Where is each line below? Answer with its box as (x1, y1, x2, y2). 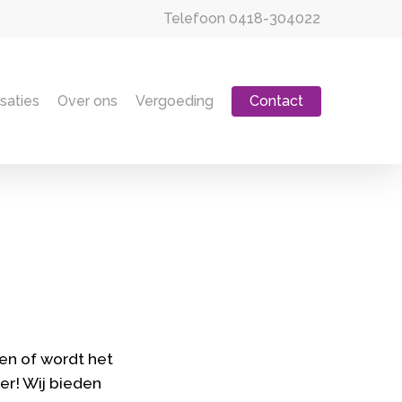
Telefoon (163, 10, 229, 27)
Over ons (57, 92, 118, 109)
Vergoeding (135, 92, 214, 109)
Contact (249, 92, 303, 109)
